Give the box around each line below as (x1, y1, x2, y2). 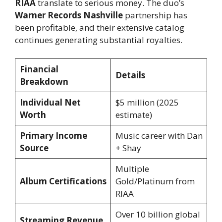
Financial (19, 63, 58, 75)
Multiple (115, 163, 149, 175)
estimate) (115, 109, 152, 121)
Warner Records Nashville (15, 9, 123, 21)
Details (115, 69, 145, 81)
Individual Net (19, 97, 81, 109)
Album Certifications (19, 175, 107, 187)
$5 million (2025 (115, 97, 179, 109)
